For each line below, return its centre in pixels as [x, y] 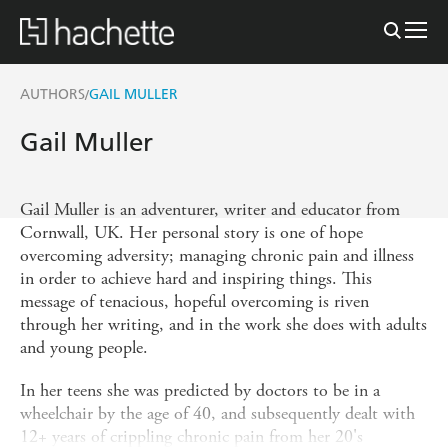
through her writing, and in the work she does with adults [223, 324]
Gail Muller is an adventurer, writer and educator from [210, 209]
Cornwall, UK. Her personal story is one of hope [191, 232]
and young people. [84, 347]
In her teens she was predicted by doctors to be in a [200, 390]
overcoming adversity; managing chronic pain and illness [217, 255]
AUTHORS [52, 94]
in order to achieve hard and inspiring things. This [196, 278]
